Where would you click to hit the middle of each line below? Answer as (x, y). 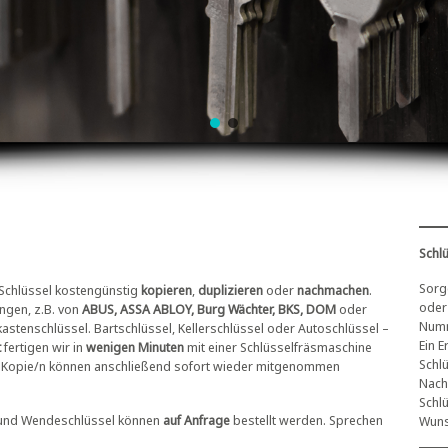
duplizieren (230, 289)
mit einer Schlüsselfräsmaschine (278, 346)
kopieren (166, 289)
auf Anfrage (196, 419)
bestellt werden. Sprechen (306, 419)
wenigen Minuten (135, 346)
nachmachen (333, 289)
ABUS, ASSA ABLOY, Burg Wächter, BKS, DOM (210, 308)
